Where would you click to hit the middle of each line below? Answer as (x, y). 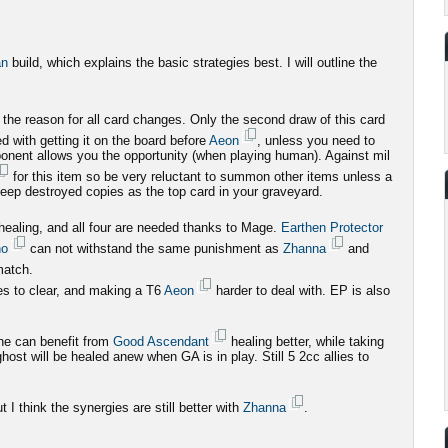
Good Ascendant (161, 341)
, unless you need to (316, 140)
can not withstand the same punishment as (154, 248)
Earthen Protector (332, 227)
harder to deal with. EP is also (301, 290)
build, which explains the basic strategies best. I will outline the (192, 62)
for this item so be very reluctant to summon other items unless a (200, 176)
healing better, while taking (305, 341)
